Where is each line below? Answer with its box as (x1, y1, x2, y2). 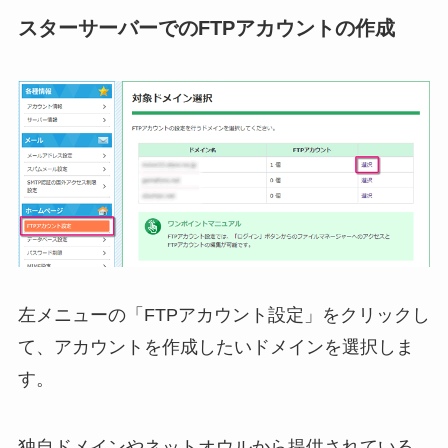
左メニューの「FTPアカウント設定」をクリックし (17, 305, 430, 326)
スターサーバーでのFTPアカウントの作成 (17, 16, 395, 39)
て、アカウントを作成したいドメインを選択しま (17, 337, 414, 358)
